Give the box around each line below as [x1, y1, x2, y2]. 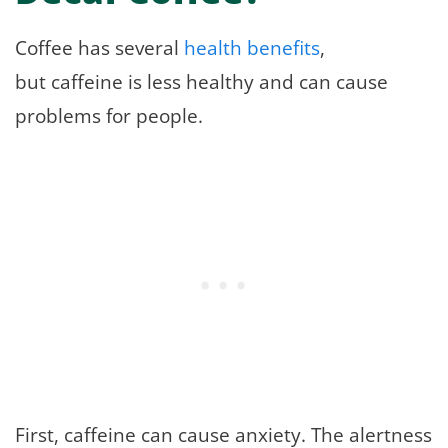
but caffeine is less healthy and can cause [15, 67, 388, 95]
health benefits [184, 33, 320, 61]
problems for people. [15, 101, 203, 129]
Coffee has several [15, 33, 184, 61]
